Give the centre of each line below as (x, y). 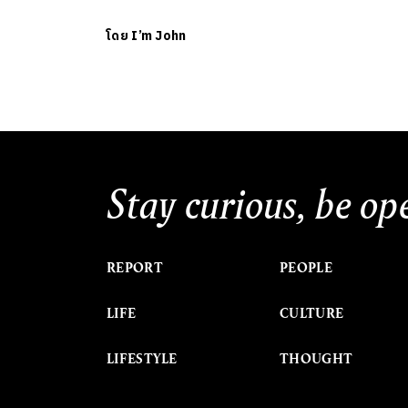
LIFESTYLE (142, 358)
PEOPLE (306, 267)
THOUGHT (316, 358)
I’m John (159, 36)
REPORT (135, 267)
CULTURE (312, 313)
